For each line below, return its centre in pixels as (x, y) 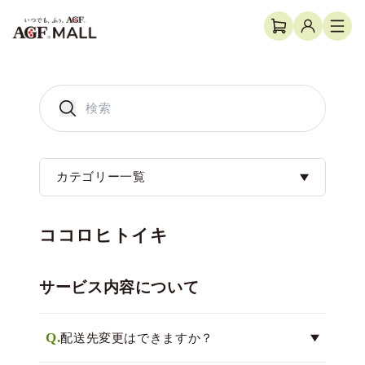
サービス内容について (119, 287)
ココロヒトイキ (104, 235)
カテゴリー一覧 (101, 177)
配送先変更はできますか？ (137, 338)
